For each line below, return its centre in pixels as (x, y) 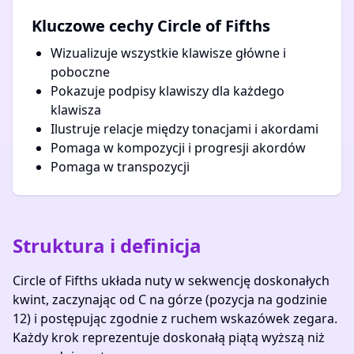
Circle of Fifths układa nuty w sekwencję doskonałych (171, 281)
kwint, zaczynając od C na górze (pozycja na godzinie (170, 299)
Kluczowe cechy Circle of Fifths (151, 26)
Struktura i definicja (107, 245)
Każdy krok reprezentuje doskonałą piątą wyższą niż (169, 337)
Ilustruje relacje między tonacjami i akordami (185, 129)
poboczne (80, 72)
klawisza (76, 110)
